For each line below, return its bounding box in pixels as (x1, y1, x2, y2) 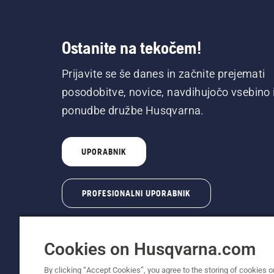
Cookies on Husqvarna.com (44, 239, 256, 259)
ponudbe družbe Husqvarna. (61, 104, 204, 117)
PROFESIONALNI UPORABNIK (81, 188, 191, 199)
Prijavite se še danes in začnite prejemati (61, 67, 265, 81)
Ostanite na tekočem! (61, 38, 201, 58)
